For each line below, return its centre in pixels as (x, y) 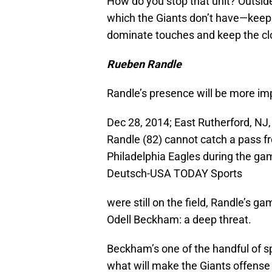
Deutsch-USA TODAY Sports (175, 174)
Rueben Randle (144, 64)
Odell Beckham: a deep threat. (179, 220)
